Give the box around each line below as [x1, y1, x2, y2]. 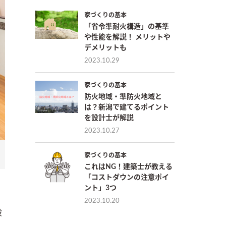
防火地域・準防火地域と [84, 93, 162, 100]
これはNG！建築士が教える [84, 163, 173, 171]
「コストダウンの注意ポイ [84, 174, 169, 181]
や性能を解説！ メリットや [84, 33, 171, 41]
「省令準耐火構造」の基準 [84, 23, 169, 30]
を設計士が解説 [84, 114, 134, 122]
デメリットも [84, 44, 127, 51]
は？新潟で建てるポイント [84, 103, 169, 111]
